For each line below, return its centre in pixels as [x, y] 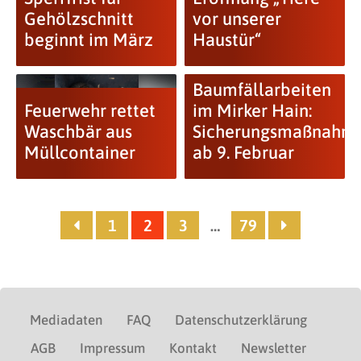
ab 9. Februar [243, 153]
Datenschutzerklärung [241, 320]
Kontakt [193, 349]
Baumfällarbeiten [261, 90]
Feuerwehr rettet [89, 111]
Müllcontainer [79, 153]
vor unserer [237, 19]
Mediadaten [66, 320]
